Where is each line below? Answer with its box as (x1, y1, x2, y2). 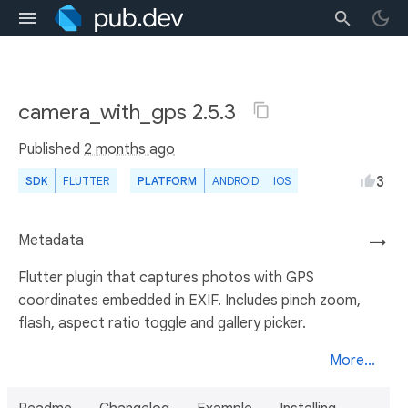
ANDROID (212, 174, 259, 188)
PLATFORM (138, 174, 197, 188)
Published (18, 140, 84, 158)
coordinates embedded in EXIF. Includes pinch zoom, (18, 291, 361, 310)
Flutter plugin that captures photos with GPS (18, 269, 314, 287)
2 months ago (84, 140, 175, 158)
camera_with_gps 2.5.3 (18, 98, 241, 126)
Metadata (18, 231, 84, 250)
